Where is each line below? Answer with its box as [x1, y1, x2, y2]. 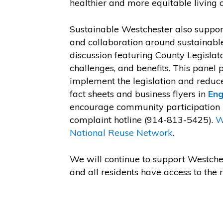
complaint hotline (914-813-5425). [70, 114, 216, 125]
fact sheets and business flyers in [70, 88, 209, 100]
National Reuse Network [70, 127, 173, 138]
